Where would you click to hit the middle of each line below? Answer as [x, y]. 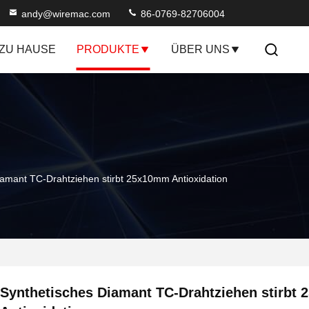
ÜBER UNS [200, 49]
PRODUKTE [108, 49]
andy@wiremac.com [66, 14]
